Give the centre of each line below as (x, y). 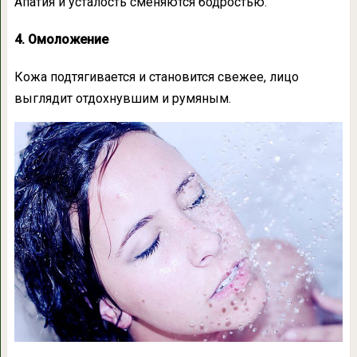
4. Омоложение (61, 40)
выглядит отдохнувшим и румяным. (122, 99)
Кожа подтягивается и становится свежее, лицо (156, 77)
